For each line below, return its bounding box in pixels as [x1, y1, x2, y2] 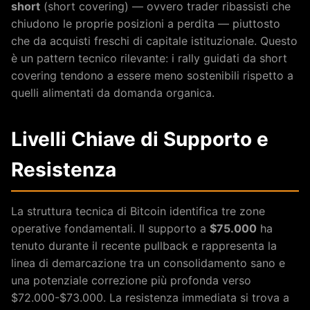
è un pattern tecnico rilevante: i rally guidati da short [11, 51, 287, 65]
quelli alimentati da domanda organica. [11, 85, 215, 100]
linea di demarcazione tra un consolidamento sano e [11, 255, 285, 270]
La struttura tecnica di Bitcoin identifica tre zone [11, 203, 265, 218]
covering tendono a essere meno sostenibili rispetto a [11, 68, 293, 82]
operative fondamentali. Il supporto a [11, 221, 210, 235]
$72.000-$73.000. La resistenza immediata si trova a [11, 290, 289, 304]
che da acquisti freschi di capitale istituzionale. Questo [11, 33, 298, 48]
